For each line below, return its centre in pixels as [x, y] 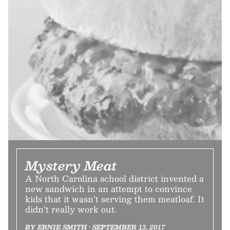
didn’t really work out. [71, 209]
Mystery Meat [71, 166]
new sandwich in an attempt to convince [109, 189]
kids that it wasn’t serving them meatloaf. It [115, 199]
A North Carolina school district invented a [114, 179]
